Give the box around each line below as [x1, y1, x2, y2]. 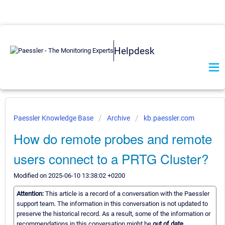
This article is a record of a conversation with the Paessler [45, 190, 209, 198]
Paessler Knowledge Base [14, 114, 95, 122]
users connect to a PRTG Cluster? [14, 149, 208, 168]
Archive [107, 114, 130, 122]
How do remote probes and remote [14, 129, 212, 148]
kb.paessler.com [144, 114, 194, 122]
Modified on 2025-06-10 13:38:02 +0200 [14, 172, 125, 179]
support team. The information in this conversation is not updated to [17, 200, 208, 208]
